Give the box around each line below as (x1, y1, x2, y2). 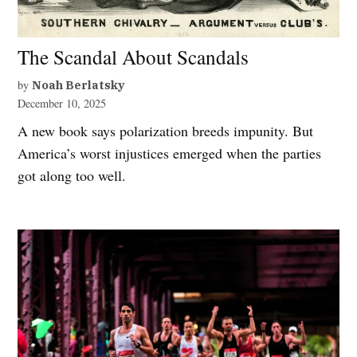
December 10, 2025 (18, 96, 107, 112)
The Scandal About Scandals (18, 43, 249, 71)
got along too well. (18, 166, 127, 186)
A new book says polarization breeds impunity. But (18, 121, 314, 141)
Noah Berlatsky (32, 77, 125, 93)
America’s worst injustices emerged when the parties (18, 143, 322, 163)
